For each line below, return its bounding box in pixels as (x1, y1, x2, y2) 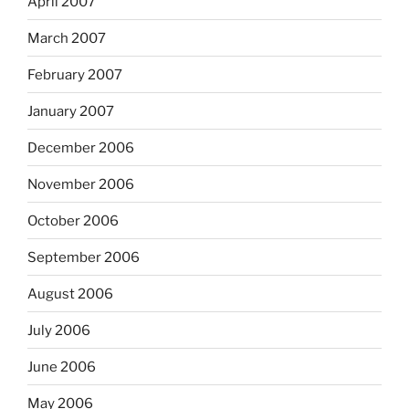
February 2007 (27, 66, 122, 83)
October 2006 (27, 212, 119, 229)
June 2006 (27, 358, 96, 375)
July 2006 (27, 321, 90, 339)
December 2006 (27, 139, 134, 156)
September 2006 (27, 248, 140, 266)
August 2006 (27, 285, 113, 302)
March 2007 (27, 29, 106, 47)
